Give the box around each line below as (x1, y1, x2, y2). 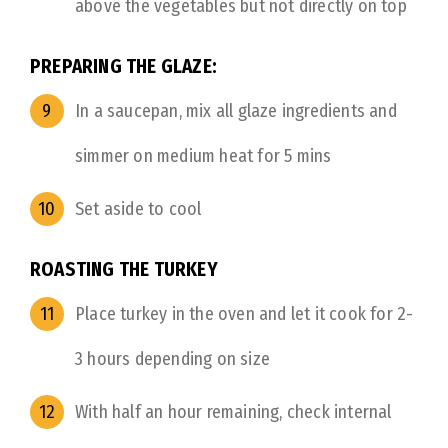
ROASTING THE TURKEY (30, 258, 218, 281)
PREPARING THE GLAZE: (30, 55, 217, 78)
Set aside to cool (75, 198, 202, 220)
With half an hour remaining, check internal (75, 401, 392, 423)
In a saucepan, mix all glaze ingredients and (75, 100, 397, 122)
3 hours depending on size (75, 348, 270, 370)
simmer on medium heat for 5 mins (75, 145, 332, 167)
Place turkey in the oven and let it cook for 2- (75, 303, 414, 325)
